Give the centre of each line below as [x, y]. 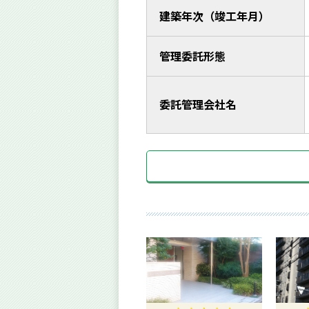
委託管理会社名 [198, 104]
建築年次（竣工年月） [215, 16]
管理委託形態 [193, 56]
